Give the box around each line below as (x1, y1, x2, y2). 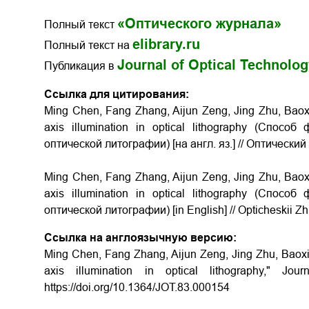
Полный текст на (44, 39, 132, 51)
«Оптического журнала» (117, 16, 281, 31)
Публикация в (44, 60, 117, 72)
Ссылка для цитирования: (44, 88, 189, 100)
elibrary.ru (132, 37, 200, 52)
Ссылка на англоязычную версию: (44, 232, 237, 243)
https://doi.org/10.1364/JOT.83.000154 (44, 281, 230, 293)
